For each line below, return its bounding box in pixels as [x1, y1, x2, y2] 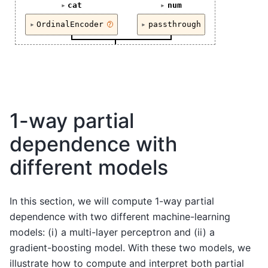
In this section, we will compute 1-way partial [10, 194, 214, 207]
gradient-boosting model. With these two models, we [10, 241, 251, 254]
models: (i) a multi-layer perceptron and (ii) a [10, 226, 215, 238]
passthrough [148, 20, 201, 29]
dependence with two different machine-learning [10, 210, 230, 223]
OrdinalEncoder [36, 20, 104, 29]
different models [10, 154, 168, 179]
